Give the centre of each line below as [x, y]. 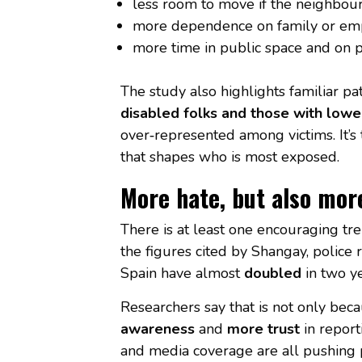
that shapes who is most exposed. [229, 156]
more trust [263, 328]
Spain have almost [182, 273]
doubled [272, 273]
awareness [157, 328]
